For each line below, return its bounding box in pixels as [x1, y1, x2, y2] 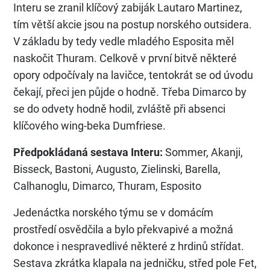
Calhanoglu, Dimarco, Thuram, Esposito [13, 180, 201, 193]
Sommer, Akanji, [163, 146, 243, 159]
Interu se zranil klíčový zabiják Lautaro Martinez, [13, 1, 242, 14]
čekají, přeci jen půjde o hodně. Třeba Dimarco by [13, 86, 246, 99]
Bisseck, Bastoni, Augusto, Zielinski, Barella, [13, 163, 221, 176]
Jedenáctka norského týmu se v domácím [13, 206, 213, 219]
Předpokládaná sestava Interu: [13, 146, 163, 159]
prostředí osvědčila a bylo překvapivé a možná [13, 223, 233, 236]
